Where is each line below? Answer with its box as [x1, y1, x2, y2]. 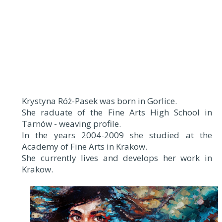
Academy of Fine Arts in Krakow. [22, 141, 147, 152]
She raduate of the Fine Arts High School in [22, 107, 212, 118]
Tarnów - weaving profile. [22, 118, 121, 129]
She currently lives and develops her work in [22, 152, 212, 164]
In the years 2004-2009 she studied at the [22, 129, 212, 141]
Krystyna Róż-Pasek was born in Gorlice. [22, 95, 177, 107]
